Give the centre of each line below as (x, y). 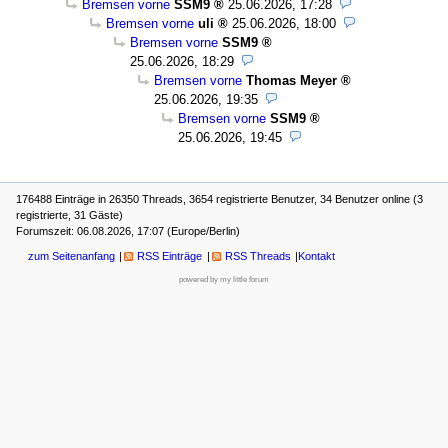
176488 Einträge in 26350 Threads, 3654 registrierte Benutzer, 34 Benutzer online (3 (219, 199)
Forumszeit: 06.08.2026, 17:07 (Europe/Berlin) (128, 231)
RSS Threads (257, 255)
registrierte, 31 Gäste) (69, 215)
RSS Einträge (170, 255)
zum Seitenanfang (71, 255)
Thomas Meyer (291, 80)
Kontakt (317, 255)
